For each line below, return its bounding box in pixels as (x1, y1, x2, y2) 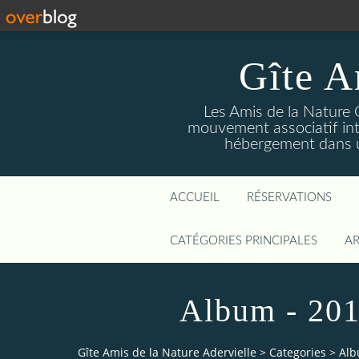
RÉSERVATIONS (247, 192, 332, 204)
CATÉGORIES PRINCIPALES (170, 235, 317, 247)
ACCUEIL (170, 192, 220, 204)
